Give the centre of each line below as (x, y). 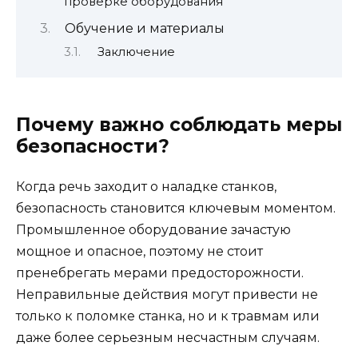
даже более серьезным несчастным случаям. (168, 338)
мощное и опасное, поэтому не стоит (139, 252)
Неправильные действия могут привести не (167, 295)
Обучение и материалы (144, 28)
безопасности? (93, 147)
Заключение (136, 52)
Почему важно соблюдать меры (179, 125)
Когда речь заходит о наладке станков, (146, 187)
